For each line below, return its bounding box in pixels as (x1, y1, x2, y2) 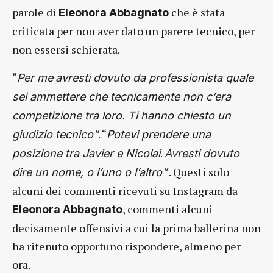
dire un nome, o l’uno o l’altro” (12, 165, 167, 179)
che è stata (169, 4, 225, 19)
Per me (17, 71, 53, 84)
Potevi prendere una (107, 127, 211, 141)
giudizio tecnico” (12, 127, 98, 141)
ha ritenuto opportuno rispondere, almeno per (12, 238, 241, 253)
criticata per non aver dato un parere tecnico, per (12, 23, 255, 38)
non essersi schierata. (12, 41, 120, 57)
